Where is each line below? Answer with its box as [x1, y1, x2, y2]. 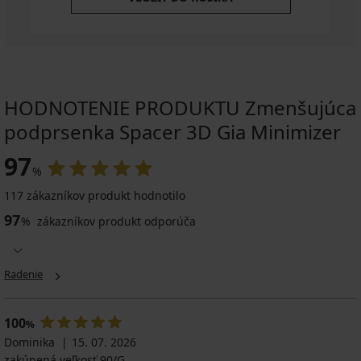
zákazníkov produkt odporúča [34, 214, 196, 230]
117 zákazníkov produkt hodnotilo [4, 188, 185, 204]
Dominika [4, 334, 55, 351]
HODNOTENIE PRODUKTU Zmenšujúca [4, 94, 356, 122]
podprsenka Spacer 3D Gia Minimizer [4, 118, 341, 146]
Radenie [4, 267, 43, 282]
